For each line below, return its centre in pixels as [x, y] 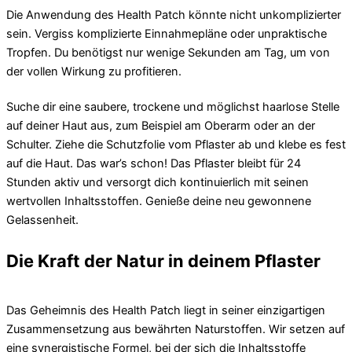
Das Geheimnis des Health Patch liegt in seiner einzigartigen [166, 311]
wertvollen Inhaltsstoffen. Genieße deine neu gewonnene [159, 202]
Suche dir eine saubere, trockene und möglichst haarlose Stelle [173, 107]
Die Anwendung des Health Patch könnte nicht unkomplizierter [174, 15]
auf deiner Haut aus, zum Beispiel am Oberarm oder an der [161, 126]
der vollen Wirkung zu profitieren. [94, 71]
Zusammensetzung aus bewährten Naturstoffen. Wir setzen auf [176, 330]
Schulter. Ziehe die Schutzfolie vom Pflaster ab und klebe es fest [176, 145]
